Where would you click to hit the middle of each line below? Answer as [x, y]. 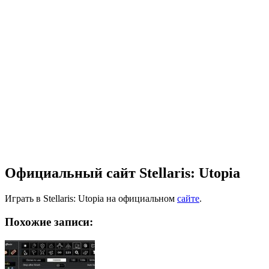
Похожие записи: [49, 222]
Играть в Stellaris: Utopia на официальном [91, 199]
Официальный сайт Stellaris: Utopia [122, 173]
